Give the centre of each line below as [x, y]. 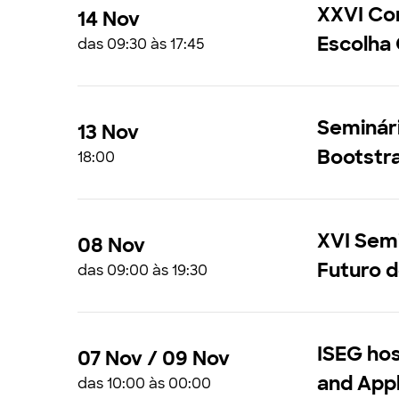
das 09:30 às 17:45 [141, 44]
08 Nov [111, 245]
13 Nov [108, 132]
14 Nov [109, 19]
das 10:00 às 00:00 [144, 383]
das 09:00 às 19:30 [142, 270]
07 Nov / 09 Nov [154, 358]
